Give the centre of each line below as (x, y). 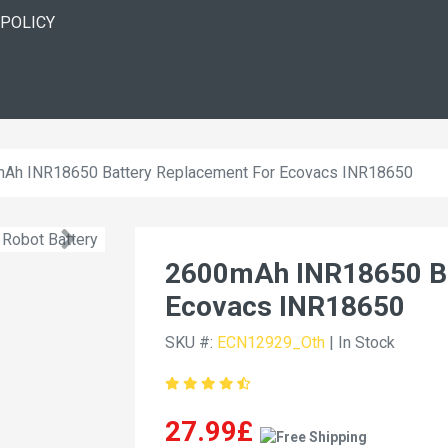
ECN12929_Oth (271, 342)
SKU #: (191, 342)
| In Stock (360, 342)
